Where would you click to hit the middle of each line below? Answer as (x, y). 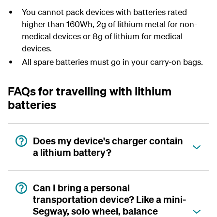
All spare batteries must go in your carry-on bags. (112, 62)
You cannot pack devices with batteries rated (104, 12)
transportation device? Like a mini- (109, 199)
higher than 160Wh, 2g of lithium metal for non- (109, 24)
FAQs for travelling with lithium (90, 91)
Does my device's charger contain (108, 141)
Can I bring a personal (81, 188)
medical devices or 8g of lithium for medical (102, 36)
